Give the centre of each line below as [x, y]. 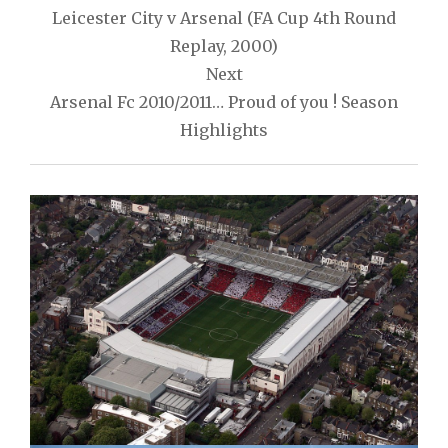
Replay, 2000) [224, 46]
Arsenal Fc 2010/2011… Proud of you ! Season [224, 102]
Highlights [224, 130]
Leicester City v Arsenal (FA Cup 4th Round [224, 18]
